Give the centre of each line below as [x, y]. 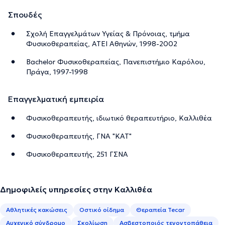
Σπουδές [25, 15]
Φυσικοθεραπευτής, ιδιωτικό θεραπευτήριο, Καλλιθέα [119, 118]
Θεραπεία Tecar [160, 210]
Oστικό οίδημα [102, 210]
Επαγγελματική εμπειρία [56, 99]
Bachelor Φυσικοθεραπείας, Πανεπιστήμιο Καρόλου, [116, 62]
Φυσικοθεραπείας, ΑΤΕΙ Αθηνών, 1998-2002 [102, 44]
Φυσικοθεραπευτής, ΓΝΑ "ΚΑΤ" [79, 136]
